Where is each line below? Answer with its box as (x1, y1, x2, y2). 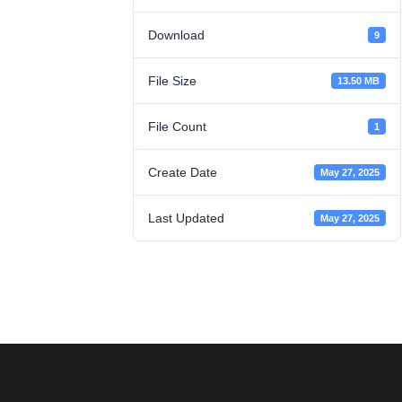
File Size (148, 74, 197, 88)
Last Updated (148, 211, 225, 225)
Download (148, 28, 205, 42)
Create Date (148, 165, 218, 179)
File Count (148, 119, 207, 134)
